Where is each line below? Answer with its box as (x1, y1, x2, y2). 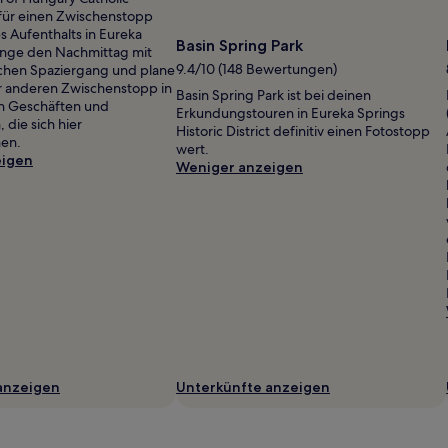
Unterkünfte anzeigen (176, 377, 330, 396)
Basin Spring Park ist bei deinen (176, 85, 371, 104)
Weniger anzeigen (176, 157, 303, 176)
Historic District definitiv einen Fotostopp (176, 121, 430, 140)
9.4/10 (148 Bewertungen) (176, 59, 337, 78)
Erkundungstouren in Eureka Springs (176, 103, 405, 122)
